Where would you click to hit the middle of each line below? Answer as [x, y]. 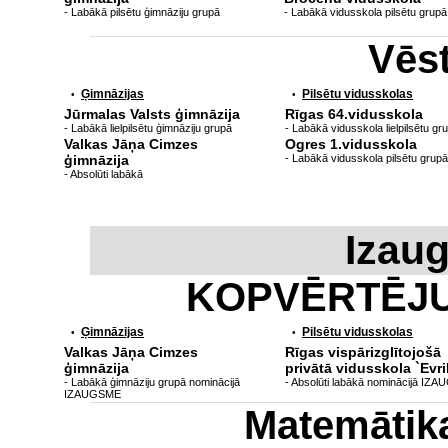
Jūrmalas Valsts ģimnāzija [152, 114]
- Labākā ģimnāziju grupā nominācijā [152, 382]
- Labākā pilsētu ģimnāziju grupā [142, 12]
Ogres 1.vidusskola [351, 144]
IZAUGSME [92, 394]
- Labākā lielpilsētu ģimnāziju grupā [148, 128]
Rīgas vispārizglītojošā [363, 352]
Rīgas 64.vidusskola [354, 114]
